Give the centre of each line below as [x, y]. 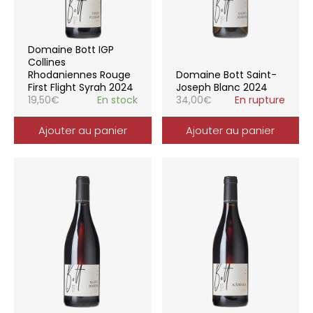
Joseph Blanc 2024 [221, 87]
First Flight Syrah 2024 [81, 87]
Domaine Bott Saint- [226, 75]
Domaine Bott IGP [71, 50]
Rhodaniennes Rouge [79, 75]
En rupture [260, 100]
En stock [117, 100]
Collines [47, 62]
